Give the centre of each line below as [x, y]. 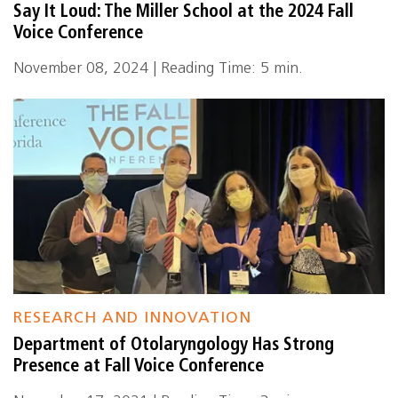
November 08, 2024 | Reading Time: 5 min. [158, 69]
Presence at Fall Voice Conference [139, 367]
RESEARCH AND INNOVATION [132, 318]
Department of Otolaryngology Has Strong [174, 346]
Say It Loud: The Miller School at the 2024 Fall [183, 12]
